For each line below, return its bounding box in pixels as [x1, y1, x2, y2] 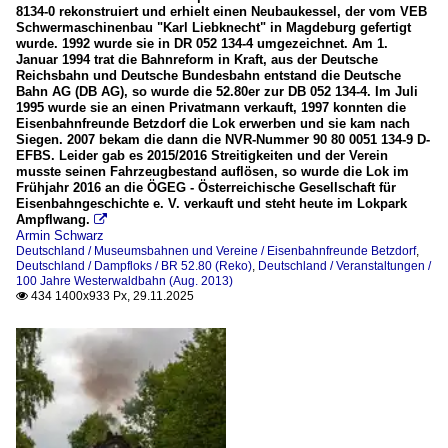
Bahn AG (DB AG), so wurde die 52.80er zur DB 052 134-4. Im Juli [16, 83, 418, 99]
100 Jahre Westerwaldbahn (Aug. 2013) [16, 273, 233, 288]
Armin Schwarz [16, 227, 104, 243]
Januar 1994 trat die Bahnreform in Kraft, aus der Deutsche [16, 51, 378, 67]
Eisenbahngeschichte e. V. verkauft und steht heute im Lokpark [16, 195, 407, 211]
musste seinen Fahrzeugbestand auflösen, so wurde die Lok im [16, 163, 409, 179]
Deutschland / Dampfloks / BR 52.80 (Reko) [16, 258, 252, 273]
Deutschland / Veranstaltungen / [258, 258, 431, 273]
